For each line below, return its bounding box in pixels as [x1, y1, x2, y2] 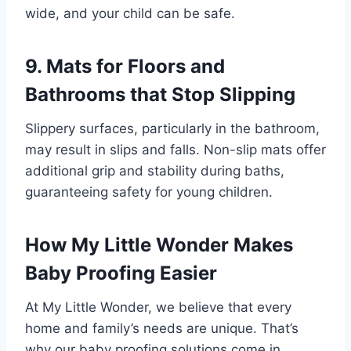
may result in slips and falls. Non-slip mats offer [25, 142, 326, 158]
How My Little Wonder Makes [25, 233, 293, 257]
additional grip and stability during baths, [25, 163, 284, 179]
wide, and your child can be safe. [25, 5, 235, 22]
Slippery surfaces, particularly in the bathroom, [25, 121, 320, 137]
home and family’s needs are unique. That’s [25, 320, 299, 337]
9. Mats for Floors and [25, 55, 225, 78]
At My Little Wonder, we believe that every [25, 299, 291, 316]
